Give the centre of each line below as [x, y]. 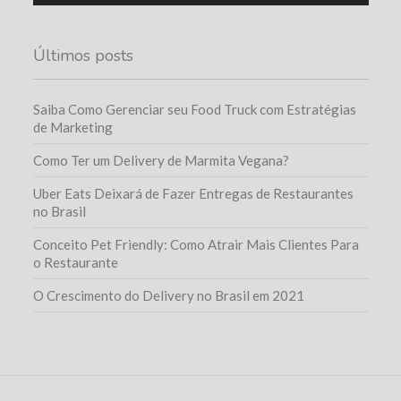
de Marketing [73, 127]
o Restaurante [75, 262]
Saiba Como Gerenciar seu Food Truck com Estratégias [194, 109]
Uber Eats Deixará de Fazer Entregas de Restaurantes [193, 193]
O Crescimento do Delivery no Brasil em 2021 [168, 295]
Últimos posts [83, 55]
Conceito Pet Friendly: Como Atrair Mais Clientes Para [196, 244]
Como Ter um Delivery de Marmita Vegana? [161, 160]
